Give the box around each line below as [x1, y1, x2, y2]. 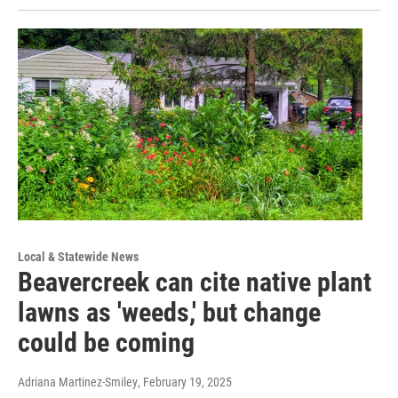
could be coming [18, 326, 195, 358]
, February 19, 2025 [138, 374, 232, 389]
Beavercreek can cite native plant [18, 266, 371, 298]
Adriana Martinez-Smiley [18, 374, 138, 389]
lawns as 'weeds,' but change [18, 296, 321, 328]
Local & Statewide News [18, 249, 139, 264]
